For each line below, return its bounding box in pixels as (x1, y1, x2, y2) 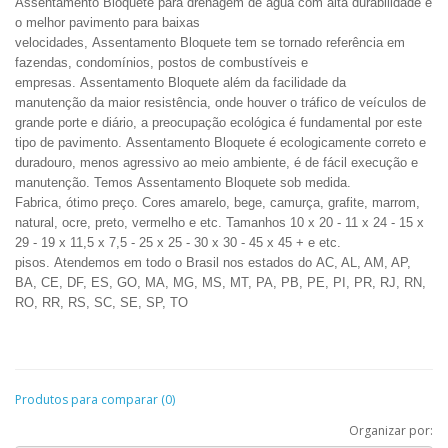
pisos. (15, 255, 54, 270)
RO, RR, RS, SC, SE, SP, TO (15, 295, 192, 310)
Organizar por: (349, 422, 433, 439)
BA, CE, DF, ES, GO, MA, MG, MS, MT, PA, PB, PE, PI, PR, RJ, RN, (15, 275, 426, 290)
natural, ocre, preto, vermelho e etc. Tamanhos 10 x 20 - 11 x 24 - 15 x (15, 215, 424, 230)
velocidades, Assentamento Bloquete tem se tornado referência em (15, 35, 405, 50)
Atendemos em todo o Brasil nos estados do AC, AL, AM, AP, (54, 255, 411, 270)
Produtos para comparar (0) (15, 391, 175, 408)
